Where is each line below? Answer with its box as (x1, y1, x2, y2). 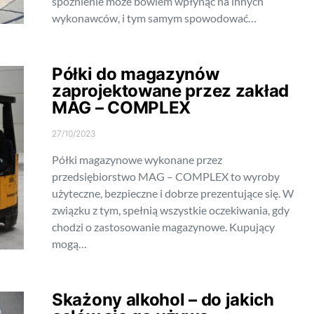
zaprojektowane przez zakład (52, 81, 289, 101)
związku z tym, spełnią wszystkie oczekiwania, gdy (52, 203, 289, 217)
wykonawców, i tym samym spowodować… (52, 11, 257, 25)
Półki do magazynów (52, 64, 219, 84)
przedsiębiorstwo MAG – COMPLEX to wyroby (52, 170, 280, 183)
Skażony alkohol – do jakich (52, 289, 274, 310)
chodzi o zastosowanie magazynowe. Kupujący (52, 220, 275, 233)
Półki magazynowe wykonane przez (52, 153, 222, 166)
